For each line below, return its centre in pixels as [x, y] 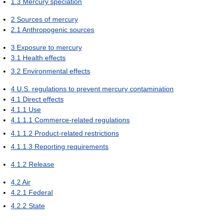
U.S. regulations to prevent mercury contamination [95, 89]
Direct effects [43, 99]
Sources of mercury [47, 19]
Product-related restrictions [77, 133]
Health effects [44, 58]
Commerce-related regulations [82, 120]
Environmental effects [56, 71]
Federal [41, 192]
